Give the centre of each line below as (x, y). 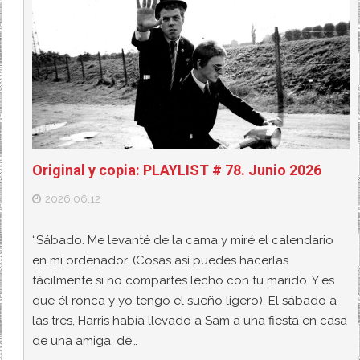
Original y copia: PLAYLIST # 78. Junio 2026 (177, 170)
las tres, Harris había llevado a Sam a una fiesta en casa (190, 320)
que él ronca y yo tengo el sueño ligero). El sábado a (185, 300)
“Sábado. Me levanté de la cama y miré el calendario (183, 240)
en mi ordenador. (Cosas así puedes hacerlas (161, 260)
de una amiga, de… (85, 340)
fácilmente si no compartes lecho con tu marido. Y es (184, 280)
